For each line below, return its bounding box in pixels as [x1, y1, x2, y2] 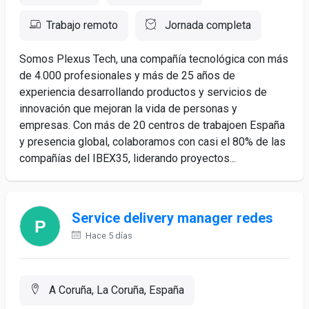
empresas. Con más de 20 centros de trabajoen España [19, 119, 285, 132]
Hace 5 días [83, 230, 132, 241]
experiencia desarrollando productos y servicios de [19, 86, 267, 99]
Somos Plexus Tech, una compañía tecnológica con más [19, 52, 288, 66]
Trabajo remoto [46, 19, 118, 32]
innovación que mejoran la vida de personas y [19, 102, 237, 115]
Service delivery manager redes [72, 210, 273, 226]
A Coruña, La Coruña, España [46, 283, 184, 297]
